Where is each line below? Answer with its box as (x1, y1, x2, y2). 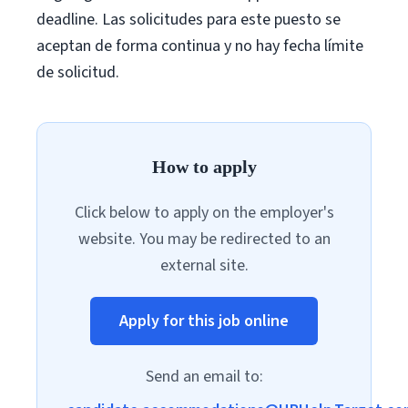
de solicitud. (36, 61, 119, 84)
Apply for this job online (119, 310, 289, 332)
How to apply (151, 157, 257, 177)
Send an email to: (145, 365, 263, 388)
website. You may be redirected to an (77, 228, 331, 250)
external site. (159, 254, 249, 277)
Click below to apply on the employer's (74, 201, 334, 224)
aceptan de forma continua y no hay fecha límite (36, 35, 363, 57)
